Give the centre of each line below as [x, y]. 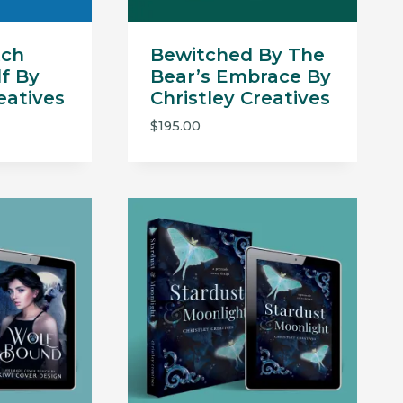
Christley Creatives [240, 99]
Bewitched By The [237, 55]
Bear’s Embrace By [240, 77]
